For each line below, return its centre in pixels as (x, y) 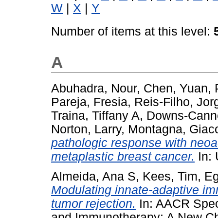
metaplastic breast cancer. (123, 156)
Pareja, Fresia (89, 102)
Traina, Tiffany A (95, 115)
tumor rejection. (93, 203)
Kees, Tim (170, 176)
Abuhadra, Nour (94, 88)
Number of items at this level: (132, 31)
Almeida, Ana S (93, 176)
